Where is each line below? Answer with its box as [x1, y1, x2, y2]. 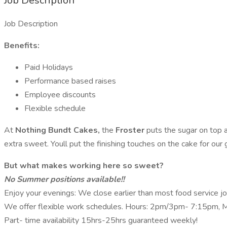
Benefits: [4, 40, 40, 51]
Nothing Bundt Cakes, [15, 125, 102, 136]
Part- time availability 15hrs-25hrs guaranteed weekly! [4, 215, 198, 226]
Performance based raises [24, 75, 116, 87]
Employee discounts [24, 89, 96, 100]
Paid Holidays [24, 62, 73, 73]
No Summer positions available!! [4, 174, 125, 185]
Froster [116, 125, 146, 136]
